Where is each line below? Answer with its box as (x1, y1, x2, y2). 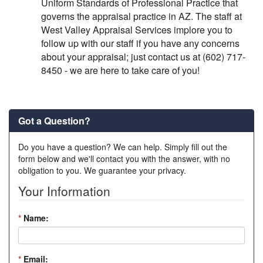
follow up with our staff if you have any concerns (41, 36, 240, 50)
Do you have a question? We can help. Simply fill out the (18, 141, 227, 153)
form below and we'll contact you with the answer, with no (18, 153, 230, 165)
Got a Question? (18, 114, 90, 128)
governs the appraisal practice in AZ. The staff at (41, 9, 242, 23)
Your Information (18, 182, 110, 200)
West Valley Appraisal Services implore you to (41, 22, 232, 36)
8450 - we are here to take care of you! (41, 63, 200, 77)
